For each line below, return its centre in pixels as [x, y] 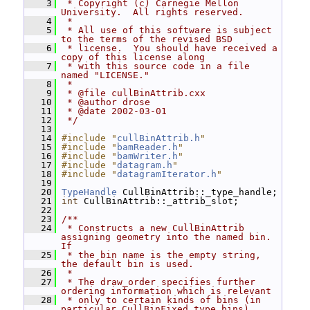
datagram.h [145, 165]
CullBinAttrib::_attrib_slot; [158, 201]
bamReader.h [147, 147]
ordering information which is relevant [166, 291]
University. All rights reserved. [152, 12]
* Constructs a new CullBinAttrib [153, 228]
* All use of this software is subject [167, 30]
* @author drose [106, 102]
